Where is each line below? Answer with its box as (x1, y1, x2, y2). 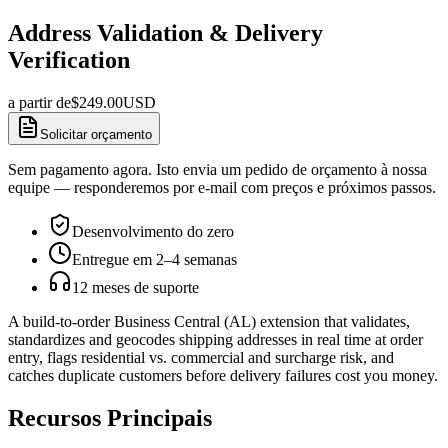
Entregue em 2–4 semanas (72, 250, 237, 268)
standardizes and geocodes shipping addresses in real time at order (8, 330, 423, 348)
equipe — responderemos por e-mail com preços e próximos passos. (8, 178, 436, 196)
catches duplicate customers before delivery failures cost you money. (8, 366, 438, 384)
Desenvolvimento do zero (72, 222, 234, 240)
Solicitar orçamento (40, 126, 152, 142)
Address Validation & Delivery (8, 19, 323, 46)
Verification (8, 46, 130, 73)
